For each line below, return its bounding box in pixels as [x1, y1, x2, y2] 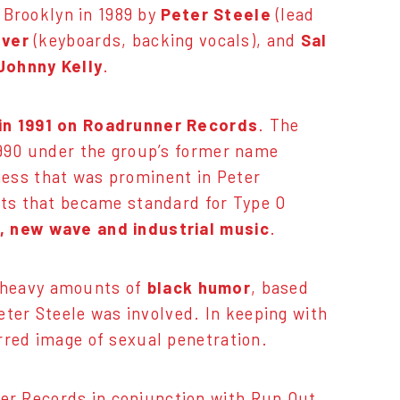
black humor [146, 277, 251, 297]
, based [250, 277, 309, 297]
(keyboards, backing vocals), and [34, 30, 301, 51]
